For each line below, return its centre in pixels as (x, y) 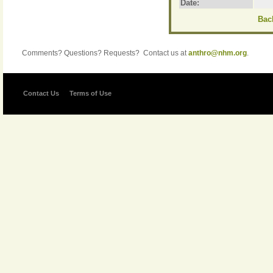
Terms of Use (90, 93)
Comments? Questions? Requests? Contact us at (105, 53)
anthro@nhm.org (218, 53)
